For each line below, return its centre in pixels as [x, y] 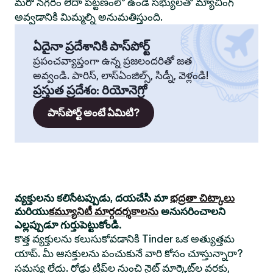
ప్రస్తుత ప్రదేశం [65, 90]
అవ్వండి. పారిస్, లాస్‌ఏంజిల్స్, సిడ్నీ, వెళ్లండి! [121, 76]
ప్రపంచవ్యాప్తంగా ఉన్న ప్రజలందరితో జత [112, 61]
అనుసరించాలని [192, 211]
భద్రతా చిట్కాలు [202, 198]
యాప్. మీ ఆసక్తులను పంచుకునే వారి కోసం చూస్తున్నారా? [129, 253]
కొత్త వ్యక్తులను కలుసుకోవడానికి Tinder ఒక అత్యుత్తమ [125, 239]
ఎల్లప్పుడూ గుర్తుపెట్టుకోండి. [68, 225]
